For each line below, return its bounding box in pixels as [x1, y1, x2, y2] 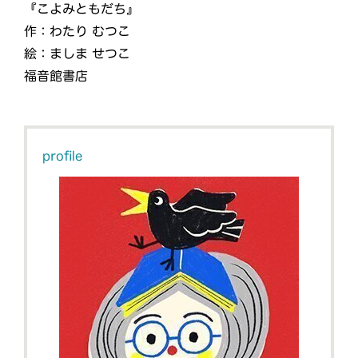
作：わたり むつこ [24, 25, 131, 38]
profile [42, 149, 83, 162]
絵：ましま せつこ [23, 47, 130, 61]
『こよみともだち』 [24, 2, 140, 16]
